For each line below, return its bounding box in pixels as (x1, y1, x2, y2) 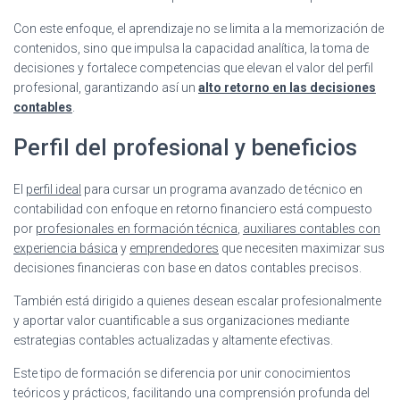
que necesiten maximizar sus (219, 240, 385, 255)
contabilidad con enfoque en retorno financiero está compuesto (13, 201, 372, 216)
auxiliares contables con (243, 221, 380, 236)
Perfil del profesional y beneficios (13, 134, 357, 161)
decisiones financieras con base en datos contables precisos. (13, 260, 362, 275)
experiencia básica (13, 240, 118, 255)
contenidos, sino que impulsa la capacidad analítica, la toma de (13, 40, 369, 55)
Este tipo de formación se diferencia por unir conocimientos (13, 365, 351, 380)
